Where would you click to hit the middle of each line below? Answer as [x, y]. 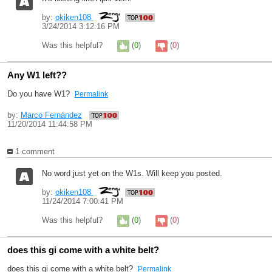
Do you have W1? [41, 94]
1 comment [33, 151]
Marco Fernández [51, 115]
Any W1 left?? [37, 75]
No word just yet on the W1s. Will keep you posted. [132, 173]
